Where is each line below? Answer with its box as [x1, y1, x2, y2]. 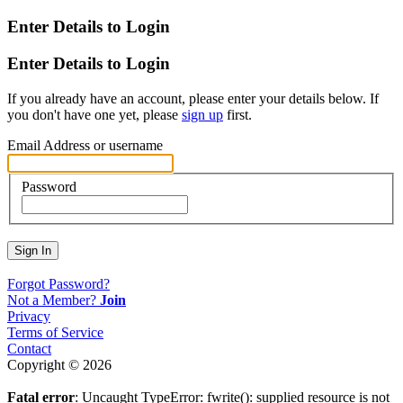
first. [223, 106, 252, 122]
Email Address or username [7, 137, 163, 153]
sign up [182, 106, 223, 122]
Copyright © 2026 [7, 357, 112, 373]
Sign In [14, 244, 51, 258]
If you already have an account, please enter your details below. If [7, 90, 379, 106]
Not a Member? [7, 292, 100, 309]
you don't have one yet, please [7, 106, 182, 122]
